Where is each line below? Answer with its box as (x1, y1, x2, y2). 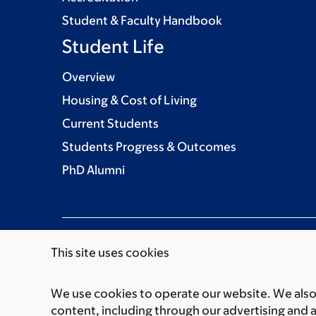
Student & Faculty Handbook (62, 13, 222, 28)
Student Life (62, 35, 164, 57)
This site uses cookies (51, 245, 169, 260)
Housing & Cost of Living (62, 93, 197, 108)
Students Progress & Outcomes (62, 140, 236, 154)
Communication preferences (62, 297, 221, 312)
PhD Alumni (62, 163, 125, 178)
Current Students (62, 116, 159, 131)
